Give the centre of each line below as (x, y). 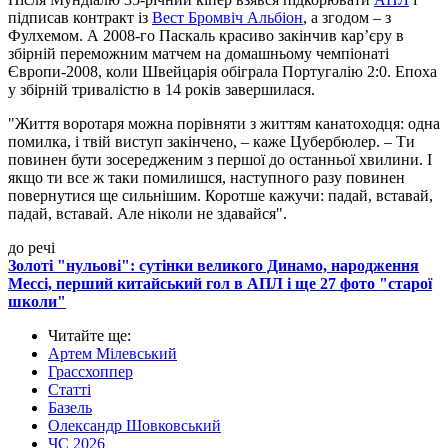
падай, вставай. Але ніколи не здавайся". (147, 213)
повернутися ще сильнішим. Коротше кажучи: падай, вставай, (220, 195)
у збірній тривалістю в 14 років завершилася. (161, 89)
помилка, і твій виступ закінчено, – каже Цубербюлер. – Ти (211, 141)
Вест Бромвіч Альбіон (227, 17)
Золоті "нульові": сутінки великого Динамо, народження (213, 265)
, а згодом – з (347, 17)
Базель (70, 407)
